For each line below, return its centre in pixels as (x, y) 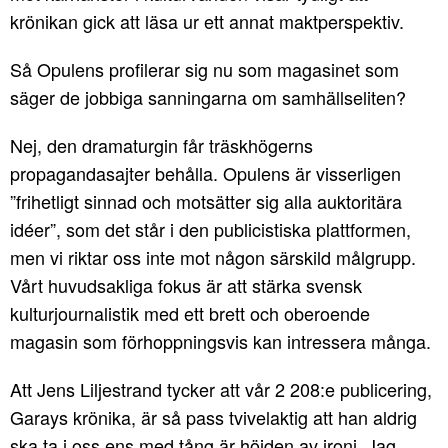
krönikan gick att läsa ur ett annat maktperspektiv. (207, 21)
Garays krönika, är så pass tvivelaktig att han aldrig (213, 417)
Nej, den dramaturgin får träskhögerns (161, 145)
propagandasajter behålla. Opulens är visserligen (205, 173)
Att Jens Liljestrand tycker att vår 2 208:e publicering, (221, 389)
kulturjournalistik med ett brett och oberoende (190, 313)
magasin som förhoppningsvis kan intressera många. (220, 341)
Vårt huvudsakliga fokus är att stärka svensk (186, 285)
